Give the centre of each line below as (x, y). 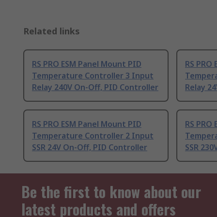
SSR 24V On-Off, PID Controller (90, 147)
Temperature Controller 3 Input (93, 76)
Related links (52, 31)
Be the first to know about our (111, 192)
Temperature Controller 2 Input (93, 136)
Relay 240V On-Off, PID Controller (95, 87)
